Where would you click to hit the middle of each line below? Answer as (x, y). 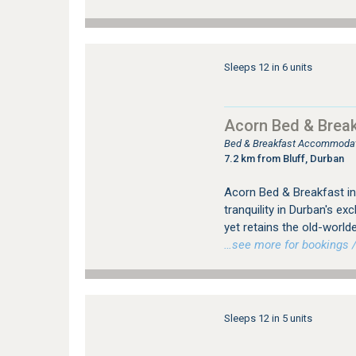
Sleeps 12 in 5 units (268, 319)
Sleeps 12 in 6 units (268, 68)
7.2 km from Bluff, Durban (284, 159)
